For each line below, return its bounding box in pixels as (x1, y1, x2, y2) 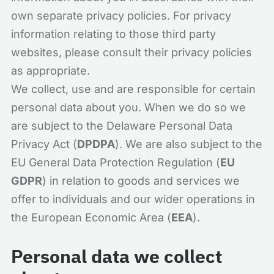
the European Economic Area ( (11, 211, 171, 224)
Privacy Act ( (11, 138, 77, 150)
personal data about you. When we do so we (11, 101, 246, 114)
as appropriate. (11, 64, 90, 77)
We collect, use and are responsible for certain (11, 83, 256, 95)
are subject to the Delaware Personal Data (11, 119, 232, 132)
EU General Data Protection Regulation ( (11, 156, 220, 169)
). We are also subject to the (115, 138, 262, 150)
